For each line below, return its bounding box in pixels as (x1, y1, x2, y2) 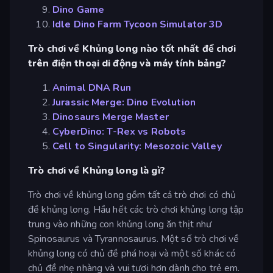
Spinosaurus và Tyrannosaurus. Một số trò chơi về (28, 232, 239, 246)
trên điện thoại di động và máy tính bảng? (28, 56, 227, 70)
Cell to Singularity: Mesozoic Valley (52, 139, 222, 153)
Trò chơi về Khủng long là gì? (28, 163, 165, 177)
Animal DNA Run (52, 80, 131, 94)
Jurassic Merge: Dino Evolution (52, 95, 196, 109)
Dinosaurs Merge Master (52, 110, 169, 124)
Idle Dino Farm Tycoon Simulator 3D (52, 17, 223, 31)
